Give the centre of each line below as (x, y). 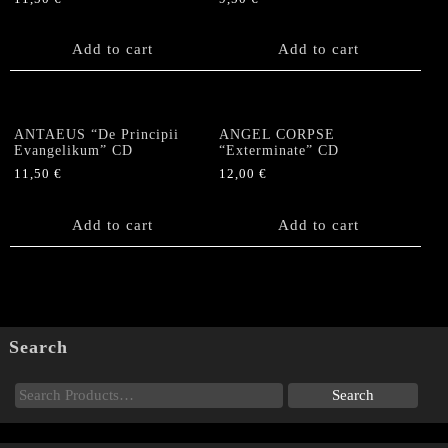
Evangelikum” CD (73, 150)
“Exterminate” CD (279, 150)
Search (38, 347)
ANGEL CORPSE (277, 134)
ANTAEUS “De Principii (96, 134)
